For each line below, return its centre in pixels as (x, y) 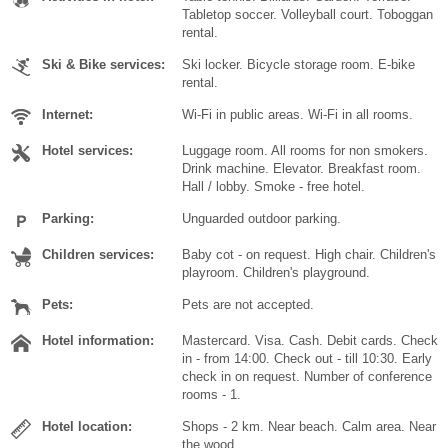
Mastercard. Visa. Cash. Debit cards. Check (310, 341)
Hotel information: (98, 341)
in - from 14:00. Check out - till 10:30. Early (307, 359)
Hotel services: (87, 151)
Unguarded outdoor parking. (261, 219)
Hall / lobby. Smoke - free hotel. (273, 187)
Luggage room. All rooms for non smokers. (305, 151)
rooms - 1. (211, 395)
